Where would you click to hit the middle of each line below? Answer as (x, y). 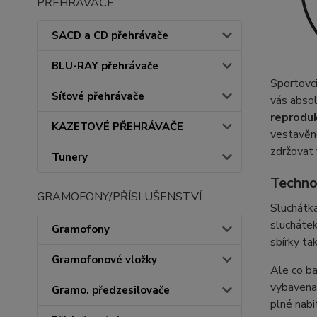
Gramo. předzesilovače (111, 290)
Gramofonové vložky (104, 260)
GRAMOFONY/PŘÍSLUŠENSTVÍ (119, 197)
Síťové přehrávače (98, 96)
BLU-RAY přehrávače (105, 66)
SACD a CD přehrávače (110, 35)
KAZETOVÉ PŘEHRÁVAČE (117, 127)
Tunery (70, 157)
